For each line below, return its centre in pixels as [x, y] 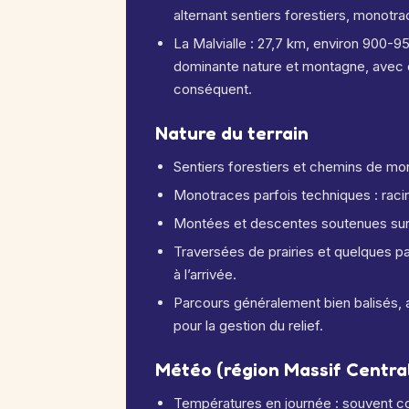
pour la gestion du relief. [248, 325]
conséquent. [213, 89]
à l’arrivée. [205, 274]
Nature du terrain [232, 133]
